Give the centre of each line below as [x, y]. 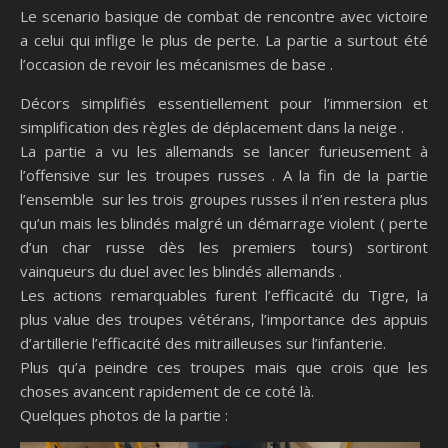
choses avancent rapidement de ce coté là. [167, 390]
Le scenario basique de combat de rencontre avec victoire [224, 15]
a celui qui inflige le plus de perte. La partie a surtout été [224, 39]
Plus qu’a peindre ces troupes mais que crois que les [224, 366]
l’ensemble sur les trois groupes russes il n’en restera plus [224, 198]
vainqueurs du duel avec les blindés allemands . [181, 270]
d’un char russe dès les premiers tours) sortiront [224, 246]
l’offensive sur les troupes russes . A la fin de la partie [224, 174]
